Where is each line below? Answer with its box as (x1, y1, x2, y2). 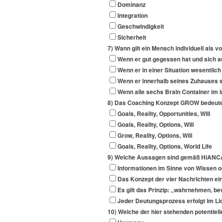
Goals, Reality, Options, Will (117, 120, 194, 129)
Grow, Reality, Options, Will (117, 131, 192, 140)
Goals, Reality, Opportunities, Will (117, 110, 210, 118)
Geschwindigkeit (117, 22, 164, 31)
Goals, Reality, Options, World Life (117, 142, 212, 151)
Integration (117, 11, 148, 20)
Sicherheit (117, 33, 146, 42)
